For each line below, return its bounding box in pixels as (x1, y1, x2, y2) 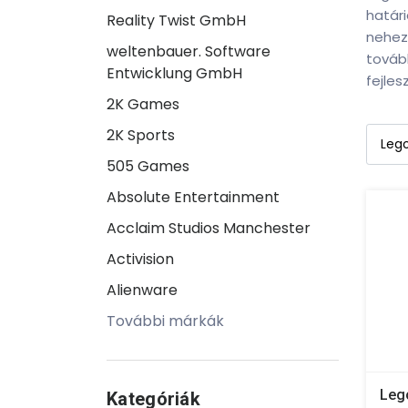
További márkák (107, 310, 224, 331)
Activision (107, 248, 174, 270)
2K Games (107, 93, 179, 115)
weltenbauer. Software (107, 40, 270, 62)
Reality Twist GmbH (107, 9, 246, 31)
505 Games (107, 155, 189, 177)
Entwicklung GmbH (107, 62, 242, 84)
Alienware (107, 279, 178, 301)
